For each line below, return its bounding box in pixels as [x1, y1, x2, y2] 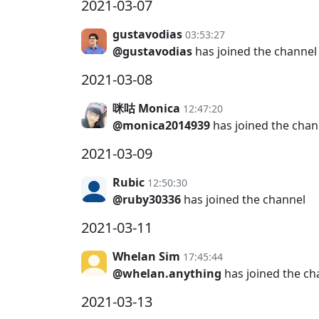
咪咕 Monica [113, 100, 180, 116]
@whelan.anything [113, 266, 221, 281]
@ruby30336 [113, 192, 181, 207]
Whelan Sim [113, 249, 180, 264]
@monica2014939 [113, 117, 210, 133]
